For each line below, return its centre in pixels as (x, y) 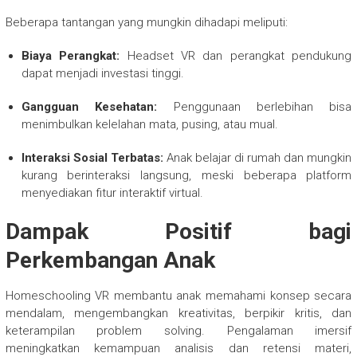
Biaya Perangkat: (71, 55)
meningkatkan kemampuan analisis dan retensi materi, (178, 348)
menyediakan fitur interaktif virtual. (112, 192)
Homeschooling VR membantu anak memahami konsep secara (178, 295)
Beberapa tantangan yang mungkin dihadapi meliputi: (146, 22)
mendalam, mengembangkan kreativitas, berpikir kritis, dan (178, 313)
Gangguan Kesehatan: (89, 106)
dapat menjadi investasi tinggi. (102, 73)
